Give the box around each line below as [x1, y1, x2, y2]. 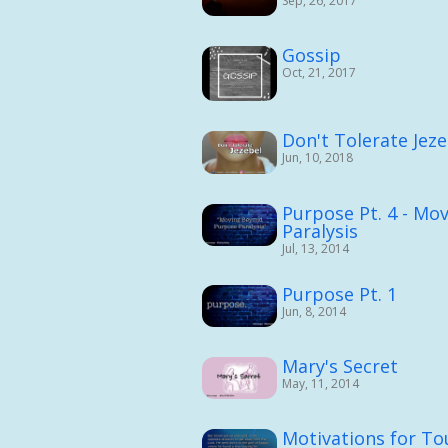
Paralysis [282, 218, 358, 243]
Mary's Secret [282, 353, 398, 378]
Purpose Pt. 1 [282, 281, 397, 306]
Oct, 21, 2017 [282, 64, 356, 81]
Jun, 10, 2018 [282, 149, 353, 167]
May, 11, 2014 [282, 374, 359, 392]
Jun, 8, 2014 [282, 302, 346, 320]
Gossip [282, 43, 341, 67]
